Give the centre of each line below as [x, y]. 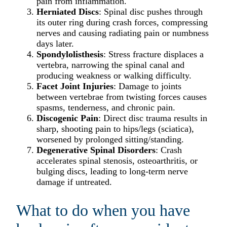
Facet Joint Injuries [75, 86]
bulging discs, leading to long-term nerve [112, 172]
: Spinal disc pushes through [151, 12]
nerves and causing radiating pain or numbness [123, 33]
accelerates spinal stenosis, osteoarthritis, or [117, 161]
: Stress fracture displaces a [154, 54]
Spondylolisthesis [70, 54]
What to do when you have [103, 211]
